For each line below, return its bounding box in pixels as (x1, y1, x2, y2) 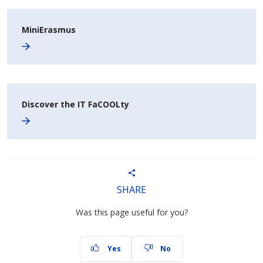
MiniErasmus (22, 24, 76, 35)
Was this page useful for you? (75, 207, 188, 218)
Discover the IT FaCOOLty (22, 99, 129, 110)
